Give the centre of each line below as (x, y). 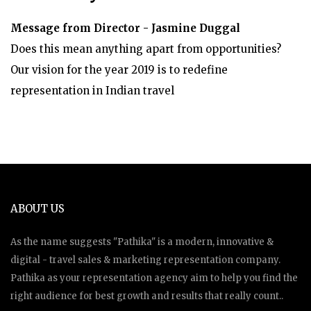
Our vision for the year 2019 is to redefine (119, 69)
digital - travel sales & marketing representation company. (145, 260)
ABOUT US (37, 208)
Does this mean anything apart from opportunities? (146, 49)
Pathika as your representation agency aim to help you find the (154, 278)
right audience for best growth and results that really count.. (147, 296)
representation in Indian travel (92, 90)
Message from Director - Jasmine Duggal (125, 28)
